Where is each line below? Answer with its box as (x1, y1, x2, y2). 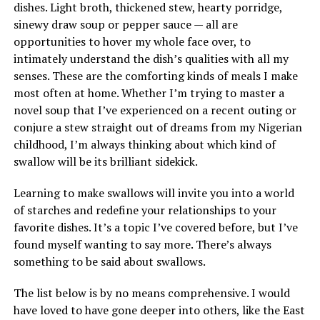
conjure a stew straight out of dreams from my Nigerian (13, 119, 302, 135)
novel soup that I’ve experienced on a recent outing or (13, 102, 296, 118)
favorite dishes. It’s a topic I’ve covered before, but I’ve (13, 219, 298, 235)
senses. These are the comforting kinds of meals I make (13, 68, 298, 84)
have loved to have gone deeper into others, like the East (13, 302, 305, 318)
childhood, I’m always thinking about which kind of (13, 136, 276, 152)
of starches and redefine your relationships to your (13, 202, 276, 218)
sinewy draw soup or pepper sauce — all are (13, 16, 238, 32)
